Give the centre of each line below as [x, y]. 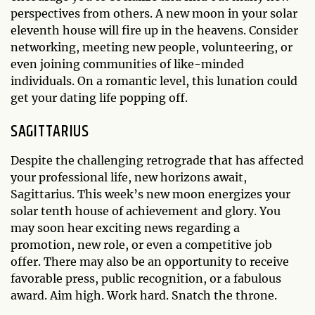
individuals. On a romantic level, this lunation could [154, 81]
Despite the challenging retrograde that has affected [157, 160]
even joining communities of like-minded [127, 64]
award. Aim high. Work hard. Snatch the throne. [144, 295]
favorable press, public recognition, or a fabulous [146, 278]
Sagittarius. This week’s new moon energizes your [150, 194]
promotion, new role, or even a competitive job [141, 244]
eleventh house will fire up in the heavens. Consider [154, 30]
